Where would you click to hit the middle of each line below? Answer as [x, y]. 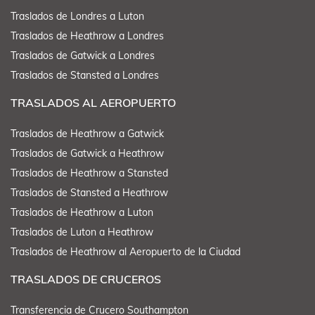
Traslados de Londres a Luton [77, 17]
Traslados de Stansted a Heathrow [89, 193]
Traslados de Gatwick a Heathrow [87, 154]
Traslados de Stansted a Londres [85, 76]
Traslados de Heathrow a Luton [82, 213]
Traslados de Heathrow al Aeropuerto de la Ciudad [126, 252]
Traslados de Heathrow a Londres [87, 36]
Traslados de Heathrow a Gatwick [87, 134]
